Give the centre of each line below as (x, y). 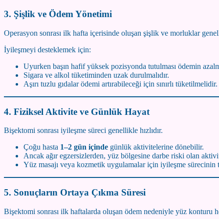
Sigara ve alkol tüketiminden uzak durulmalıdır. (96, 75)
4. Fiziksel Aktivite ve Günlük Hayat (77, 111)
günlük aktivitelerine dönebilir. (156, 147)
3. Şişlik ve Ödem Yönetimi (58, 14)
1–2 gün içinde (84, 147)
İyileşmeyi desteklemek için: (47, 49)
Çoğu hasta (42, 147)
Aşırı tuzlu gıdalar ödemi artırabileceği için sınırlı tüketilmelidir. (120, 84)
